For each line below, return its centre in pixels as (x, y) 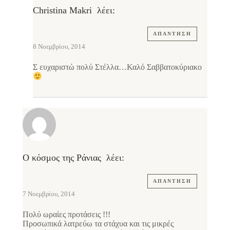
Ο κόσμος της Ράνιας (62, 157)
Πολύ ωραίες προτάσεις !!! (66, 214)
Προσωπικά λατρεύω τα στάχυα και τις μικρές (98, 223)
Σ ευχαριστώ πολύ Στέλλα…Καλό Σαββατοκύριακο (117, 67)
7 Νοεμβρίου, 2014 (49, 194)
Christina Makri (62, 11)
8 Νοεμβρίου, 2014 (59, 47)
